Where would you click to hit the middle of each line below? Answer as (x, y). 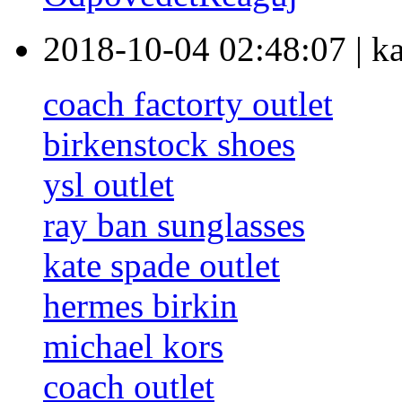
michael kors (133, 346)
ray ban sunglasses (174, 225)
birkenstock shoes (169, 144)
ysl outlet (109, 185)
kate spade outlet (162, 266)
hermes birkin (140, 306)
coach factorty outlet (188, 104)
